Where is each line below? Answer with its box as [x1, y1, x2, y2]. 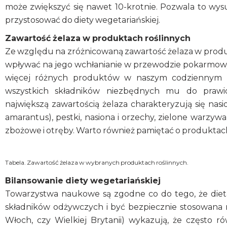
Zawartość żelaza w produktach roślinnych [5, 33, 191, 44]
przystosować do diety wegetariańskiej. [5, 15, 160, 25]
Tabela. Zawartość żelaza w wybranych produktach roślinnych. [5, 159, 190, 167]
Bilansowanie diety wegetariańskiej [5, 176, 161, 186]
